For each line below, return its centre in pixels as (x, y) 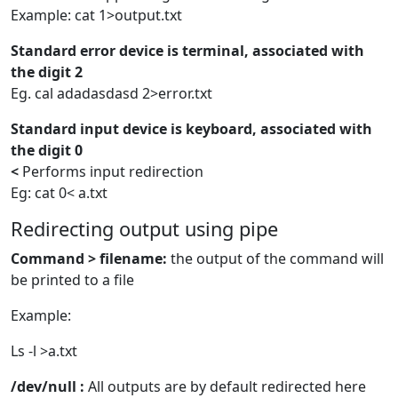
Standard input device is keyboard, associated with (191, 129)
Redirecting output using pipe (144, 229)
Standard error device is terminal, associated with (187, 51)
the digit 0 (47, 151)
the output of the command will (275, 259)
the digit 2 (47, 72)
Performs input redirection (111, 172)
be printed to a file (72, 280)
